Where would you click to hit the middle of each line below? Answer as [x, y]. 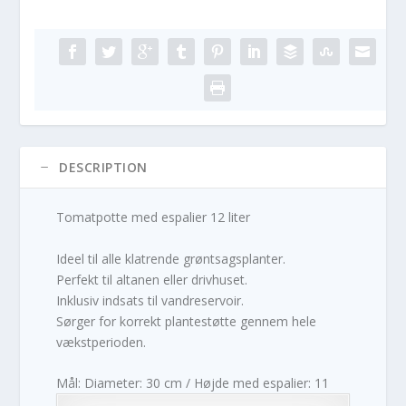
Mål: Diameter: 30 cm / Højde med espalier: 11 [193, 382]
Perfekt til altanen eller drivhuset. [152, 279]
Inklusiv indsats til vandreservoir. [150, 300]
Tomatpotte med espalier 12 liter [154, 217]
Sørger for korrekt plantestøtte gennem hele [187, 321]
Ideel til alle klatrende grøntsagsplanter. [171, 258]
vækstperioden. [101, 342]
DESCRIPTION [103, 168]
